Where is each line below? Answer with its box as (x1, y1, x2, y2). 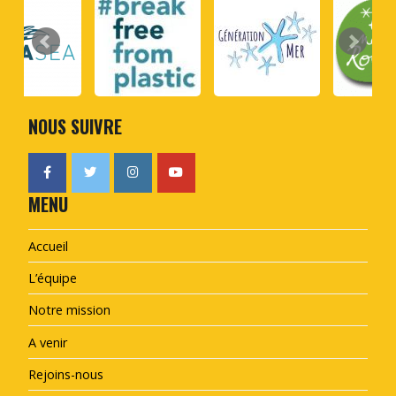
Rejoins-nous (28, 366, 103, 384)
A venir (28, 333, 67, 351)
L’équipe (28, 269, 77, 286)
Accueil (28, 237, 68, 255)
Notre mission (28, 301, 110, 319)
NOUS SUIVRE (28, 113, 122, 141)
